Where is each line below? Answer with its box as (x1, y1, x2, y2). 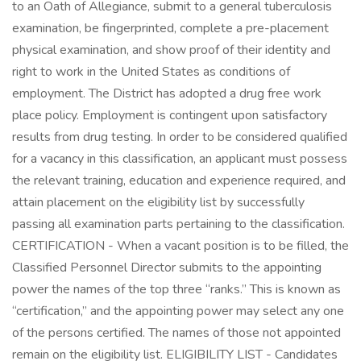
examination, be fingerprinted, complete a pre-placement (12, 19, 329, 37)
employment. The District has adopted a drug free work (12, 85, 322, 102)
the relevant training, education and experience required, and (12, 172, 346, 189)
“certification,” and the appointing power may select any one (12, 302, 344, 320)
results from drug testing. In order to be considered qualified (12, 128, 347, 146)
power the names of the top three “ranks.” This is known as (12, 280, 341, 298)
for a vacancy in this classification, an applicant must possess (12, 150, 347, 168)
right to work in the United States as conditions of (12, 63, 290, 81)
